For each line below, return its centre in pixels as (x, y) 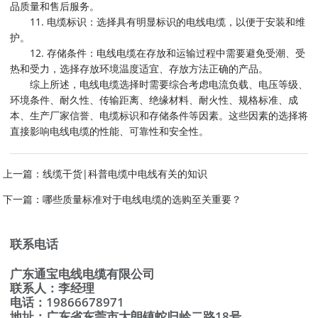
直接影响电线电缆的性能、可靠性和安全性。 (109, 131)
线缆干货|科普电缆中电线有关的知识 (125, 174)
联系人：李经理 (52, 288)
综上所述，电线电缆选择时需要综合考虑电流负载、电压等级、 (159, 84)
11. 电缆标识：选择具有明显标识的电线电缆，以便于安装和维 (157, 22)
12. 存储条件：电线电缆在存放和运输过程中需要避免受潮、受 (157, 53)
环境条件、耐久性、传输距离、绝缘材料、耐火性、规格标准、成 (154, 100)
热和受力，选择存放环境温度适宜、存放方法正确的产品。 (139, 68)
